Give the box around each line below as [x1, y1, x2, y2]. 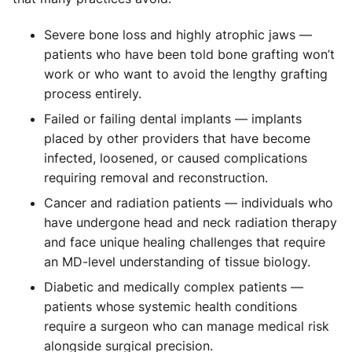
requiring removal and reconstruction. [44, 170, 268, 185]
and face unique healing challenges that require [44, 234, 325, 250]
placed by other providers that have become [44, 130, 310, 146]
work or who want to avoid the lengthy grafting [44, 66, 328, 82]
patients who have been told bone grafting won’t [44, 46, 335, 62]
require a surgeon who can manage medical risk [44, 318, 329, 334]
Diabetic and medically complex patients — [44, 279, 303, 295]
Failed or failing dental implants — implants [44, 111, 302, 126]
